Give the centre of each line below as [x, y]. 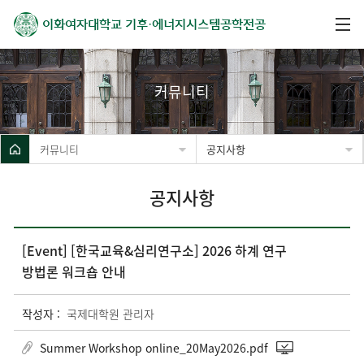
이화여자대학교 [82, 24]
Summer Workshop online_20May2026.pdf [154, 347]
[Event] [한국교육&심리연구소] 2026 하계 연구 [154, 250]
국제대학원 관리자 [110, 313]
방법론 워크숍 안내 [74, 271]
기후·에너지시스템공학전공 [195, 24]
